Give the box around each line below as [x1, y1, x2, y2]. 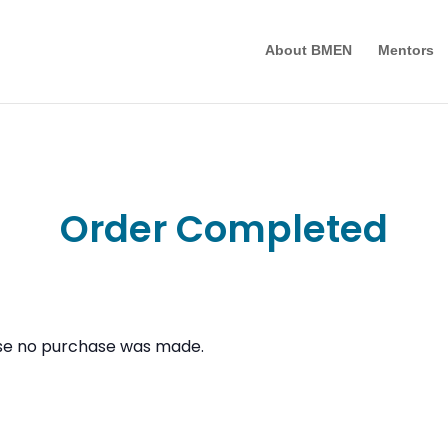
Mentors [377, 42, 434, 59]
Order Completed [60, 203, 388, 255]
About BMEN [264, 42, 352, 59]
